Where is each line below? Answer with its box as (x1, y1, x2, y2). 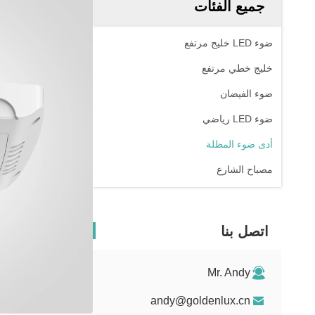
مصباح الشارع (217, 164, 273, 175)
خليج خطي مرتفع (202, 63, 273, 74)
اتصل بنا (221, 224, 269, 239)
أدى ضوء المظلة (206, 139, 273, 150)
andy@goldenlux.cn (150, 295, 250, 307)
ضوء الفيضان (220, 88, 273, 99)
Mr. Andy (207, 266, 250, 278)
